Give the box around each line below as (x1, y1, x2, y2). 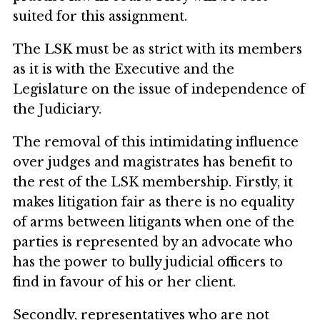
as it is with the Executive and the (13, 61, 234, 78)
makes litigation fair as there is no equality (13, 194, 294, 211)
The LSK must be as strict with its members (13, 41, 302, 58)
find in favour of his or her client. (13, 274, 236, 291)
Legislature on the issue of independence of (13, 81, 305, 98)
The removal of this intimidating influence (13, 134, 299, 151)
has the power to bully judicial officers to (13, 254, 283, 271)
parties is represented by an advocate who (13, 234, 293, 251)
